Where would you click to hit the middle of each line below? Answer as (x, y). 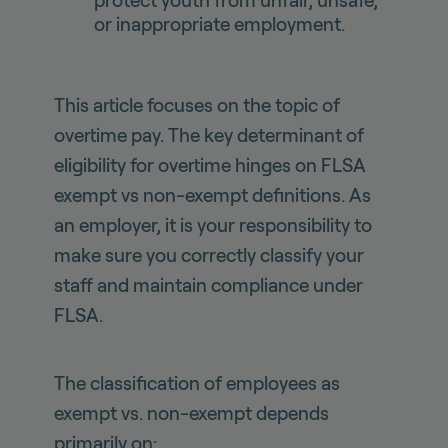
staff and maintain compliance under (208, 285)
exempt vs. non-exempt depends (191, 413)
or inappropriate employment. (219, 24)
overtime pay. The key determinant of (208, 135)
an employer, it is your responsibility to (212, 225)
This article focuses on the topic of (196, 105)
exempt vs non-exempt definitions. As (212, 195)
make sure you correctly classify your (208, 255)
